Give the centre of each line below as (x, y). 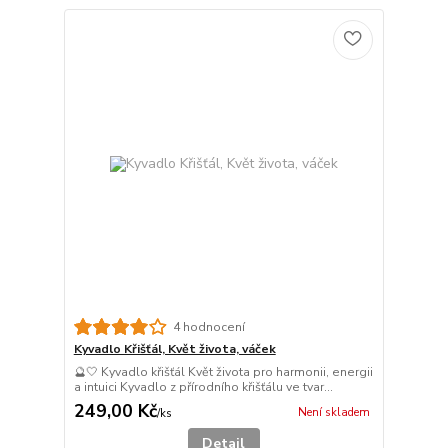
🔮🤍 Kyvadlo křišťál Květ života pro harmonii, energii (223, 372)
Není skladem (333, 412)
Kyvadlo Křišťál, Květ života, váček (174, 349)
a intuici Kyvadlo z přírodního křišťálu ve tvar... (203, 387)
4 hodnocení (208, 326)
